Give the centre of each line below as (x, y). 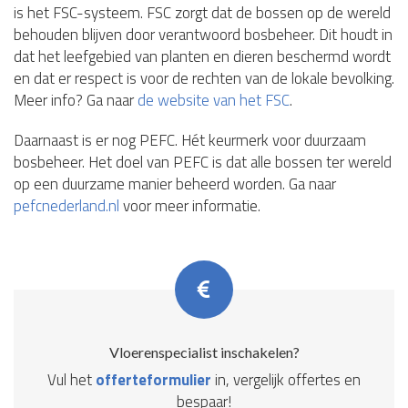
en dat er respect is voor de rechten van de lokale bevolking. (204, 79)
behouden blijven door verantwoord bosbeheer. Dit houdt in (203, 35)
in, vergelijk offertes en (286, 380)
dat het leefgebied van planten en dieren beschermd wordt (202, 57)
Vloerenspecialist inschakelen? (204, 352)
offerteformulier (153, 380)
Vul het (71, 380)
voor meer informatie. (190, 206)
